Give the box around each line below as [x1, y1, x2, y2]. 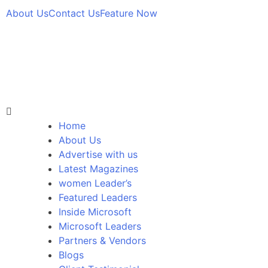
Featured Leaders [59, 191, 137, 203]
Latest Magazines [59, 163, 138, 175]
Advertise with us [59, 148, 138, 160]
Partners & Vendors [59, 234, 146, 246]
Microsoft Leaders [59, 220, 141, 232]
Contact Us [48, 7, 100, 19]
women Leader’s [59, 177, 132, 189]
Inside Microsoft [59, 206, 132, 218]
